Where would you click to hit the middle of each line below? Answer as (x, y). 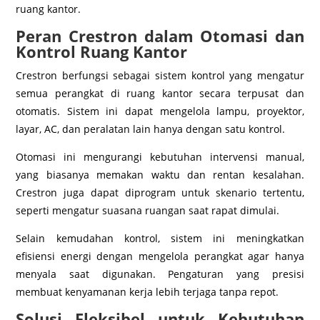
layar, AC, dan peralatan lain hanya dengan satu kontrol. (151, 129)
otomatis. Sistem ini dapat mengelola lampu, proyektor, (160, 111)
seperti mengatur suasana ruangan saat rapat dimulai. (148, 210)
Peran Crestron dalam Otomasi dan (160, 35)
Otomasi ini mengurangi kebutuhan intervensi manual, (160, 156)
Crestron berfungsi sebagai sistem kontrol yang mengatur (160, 75)
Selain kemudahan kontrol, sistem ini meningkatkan (160, 238)
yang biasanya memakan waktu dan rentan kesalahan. (160, 174)
